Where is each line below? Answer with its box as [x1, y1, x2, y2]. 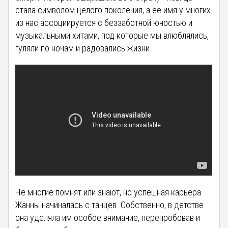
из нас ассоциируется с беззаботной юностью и [15, 17, 193, 28]
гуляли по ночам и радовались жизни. [15, 43, 152, 54]
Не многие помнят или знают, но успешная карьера [15, 187, 202, 198]
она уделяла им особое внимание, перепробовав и [15, 212, 201, 223]
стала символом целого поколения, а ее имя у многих [15, 5, 211, 16]
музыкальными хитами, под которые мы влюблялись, [15, 30, 209, 41]
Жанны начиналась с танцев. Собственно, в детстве [15, 199, 204, 211]
